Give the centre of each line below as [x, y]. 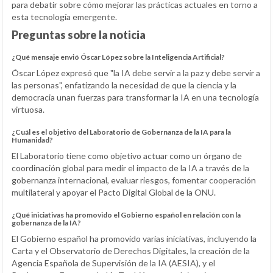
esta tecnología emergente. [64, 17]
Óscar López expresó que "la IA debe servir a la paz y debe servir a [136, 73]
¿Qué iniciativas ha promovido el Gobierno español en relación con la [126, 215]
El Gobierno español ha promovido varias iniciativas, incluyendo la [134, 239]
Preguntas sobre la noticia [79, 35]
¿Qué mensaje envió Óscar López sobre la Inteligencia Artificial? [118, 57]
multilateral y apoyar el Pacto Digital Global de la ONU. [114, 193]
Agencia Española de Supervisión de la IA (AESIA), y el [113, 263]
